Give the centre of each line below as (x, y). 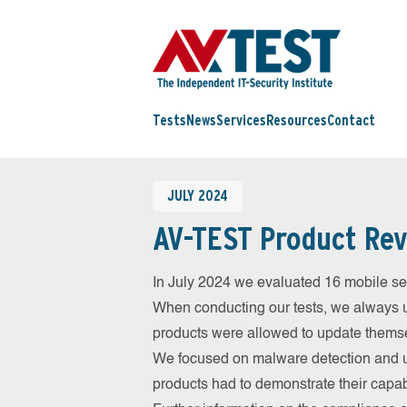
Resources (297, 121)
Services (241, 121)
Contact (351, 121)
